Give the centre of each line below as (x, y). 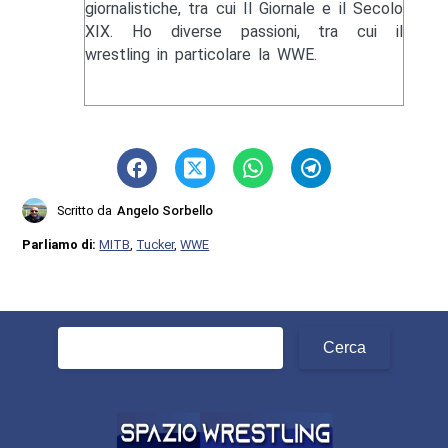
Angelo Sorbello (165, 211)
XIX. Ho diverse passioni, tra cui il (244, 32)
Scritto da (85, 211)
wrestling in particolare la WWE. (200, 55)
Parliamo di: (61, 245)
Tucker (155, 245)
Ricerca (83, 336)
